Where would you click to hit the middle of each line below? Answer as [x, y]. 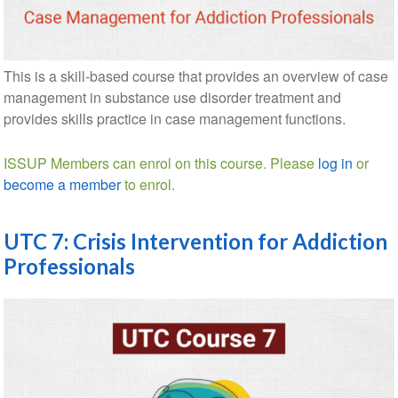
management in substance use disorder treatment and [172, 97]
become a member [62, 184]
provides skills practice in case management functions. [174, 118]
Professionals [69, 266]
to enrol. [147, 184]
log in [335, 163]
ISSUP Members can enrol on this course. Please [160, 163]
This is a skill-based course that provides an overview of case [195, 76]
